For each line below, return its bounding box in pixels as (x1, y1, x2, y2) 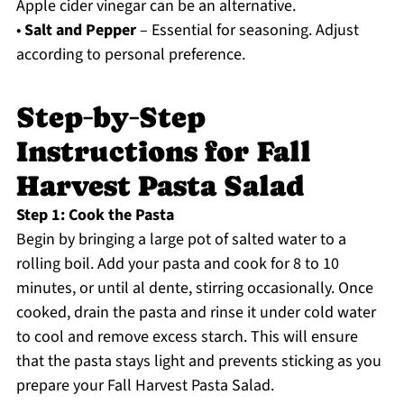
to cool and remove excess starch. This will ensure (15, 326, 358, 349)
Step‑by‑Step (15, 101, 206, 134)
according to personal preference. (15, 43, 245, 67)
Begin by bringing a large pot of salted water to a (15, 228, 346, 252)
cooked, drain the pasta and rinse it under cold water (15, 301, 376, 325)
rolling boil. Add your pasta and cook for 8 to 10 (15, 252, 339, 276)
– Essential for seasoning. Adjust (135, 19, 359, 42)
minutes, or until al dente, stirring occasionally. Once (15, 277, 373, 300)
